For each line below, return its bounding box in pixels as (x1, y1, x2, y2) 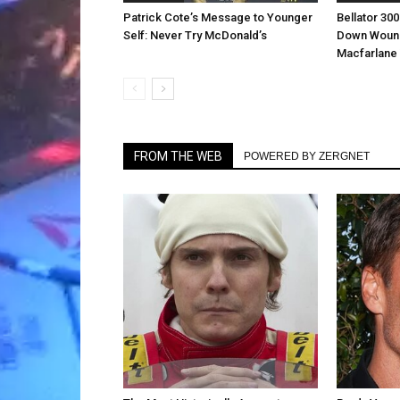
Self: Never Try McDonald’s (123, 29, 267, 42)
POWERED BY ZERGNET (244, 150, 370, 162)
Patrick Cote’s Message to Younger (123, 11, 312, 24)
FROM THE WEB (134, 149, 222, 163)
